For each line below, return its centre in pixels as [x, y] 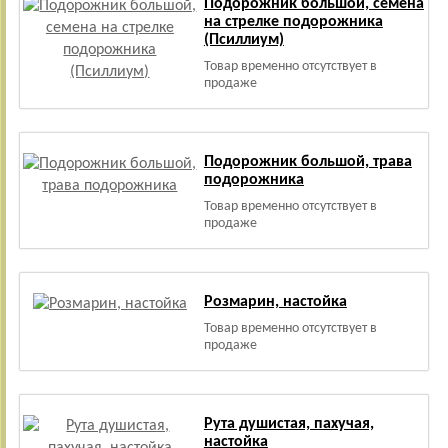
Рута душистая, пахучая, [288, 424]
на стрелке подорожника [293, 22]
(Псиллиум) [243, 40]
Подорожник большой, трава [307, 162]
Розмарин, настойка [275, 302]
